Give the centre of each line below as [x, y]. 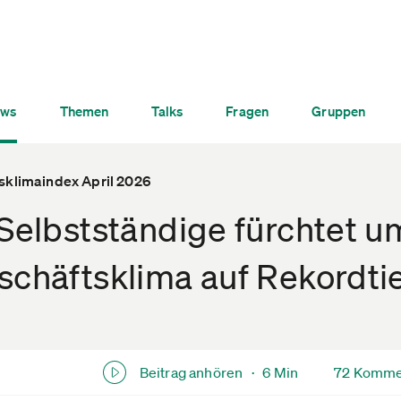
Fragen [247, 111]
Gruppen [339, 111]
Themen [84, 111]
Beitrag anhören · [201, 372]
